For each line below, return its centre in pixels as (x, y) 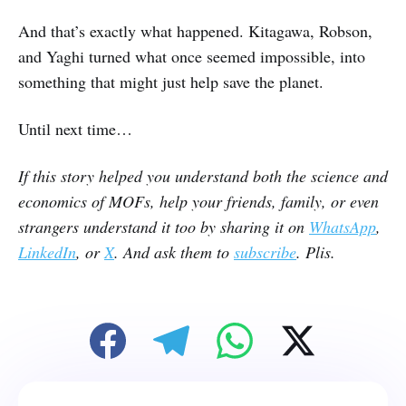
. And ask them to (174, 252)
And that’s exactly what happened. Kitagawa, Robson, (195, 31)
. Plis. (316, 252)
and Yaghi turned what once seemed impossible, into (192, 57)
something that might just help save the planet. (171, 82)
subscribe (265, 252)
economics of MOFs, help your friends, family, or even (198, 202)
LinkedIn (47, 252)
